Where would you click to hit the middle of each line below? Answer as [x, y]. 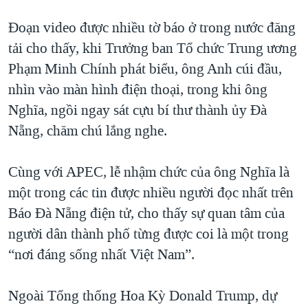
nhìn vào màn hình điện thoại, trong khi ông [138, 90]
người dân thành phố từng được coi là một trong [148, 234]
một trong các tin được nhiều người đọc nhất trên [151, 193]
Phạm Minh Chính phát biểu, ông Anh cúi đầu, [145, 69]
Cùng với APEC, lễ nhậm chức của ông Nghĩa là [149, 172]
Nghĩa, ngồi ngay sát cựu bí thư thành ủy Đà [137, 110]
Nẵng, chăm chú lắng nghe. [88, 131]
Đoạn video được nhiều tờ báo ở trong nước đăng [152, 28]
